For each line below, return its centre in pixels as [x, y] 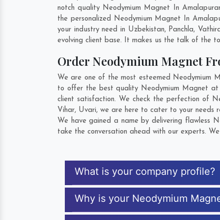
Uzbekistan [146, 30]
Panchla [181, 30]
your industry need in [93, 30]
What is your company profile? [145, 171]
